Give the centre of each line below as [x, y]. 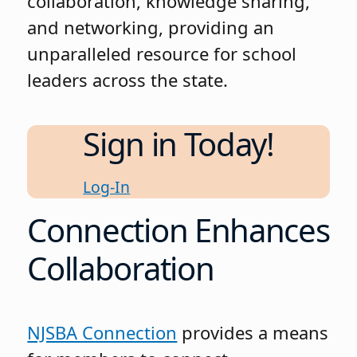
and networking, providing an [151, 27]
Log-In [107, 186]
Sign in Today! [178, 144]
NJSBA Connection [102, 332]
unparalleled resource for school [162, 54]
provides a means [253, 332]
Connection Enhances [178, 229]
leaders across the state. [128, 80]
